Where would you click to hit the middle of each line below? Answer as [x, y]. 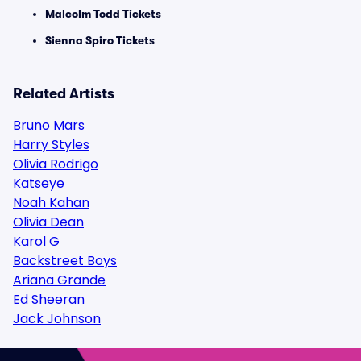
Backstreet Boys [65, 261]
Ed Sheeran [49, 299]
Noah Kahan [51, 203]
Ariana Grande [59, 280]
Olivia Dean [48, 222]
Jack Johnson [57, 319]
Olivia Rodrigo [56, 164]
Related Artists [64, 93]
